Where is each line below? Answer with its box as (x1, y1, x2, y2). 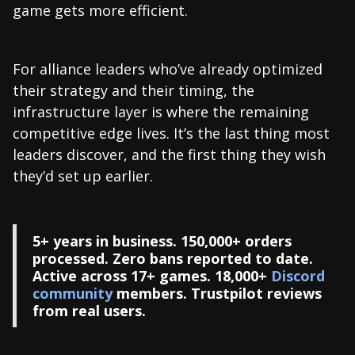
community (32, 283, 113, 303)
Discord (271, 265, 325, 285)
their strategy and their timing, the (13, 80, 254, 100)
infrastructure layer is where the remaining (13, 101, 309, 121)
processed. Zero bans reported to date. (32, 248, 313, 268)
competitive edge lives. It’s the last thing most (13, 123, 330, 143)
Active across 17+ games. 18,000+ (32, 265, 271, 285)
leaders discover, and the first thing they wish (13, 144, 326, 164)
